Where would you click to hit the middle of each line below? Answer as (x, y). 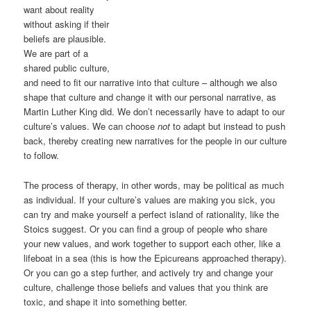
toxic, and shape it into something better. (106, 301)
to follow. (42, 155)
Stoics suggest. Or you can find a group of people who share (146, 228)
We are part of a (56, 53)
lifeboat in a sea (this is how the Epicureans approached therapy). (155, 258)
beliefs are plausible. (65, 39)
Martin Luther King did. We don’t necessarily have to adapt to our (154, 112)
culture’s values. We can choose (91, 126)
